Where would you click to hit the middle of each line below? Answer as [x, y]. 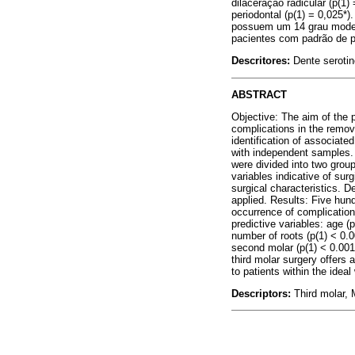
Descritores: [262, 61]
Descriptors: [263, 294]
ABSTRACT [259, 94]
